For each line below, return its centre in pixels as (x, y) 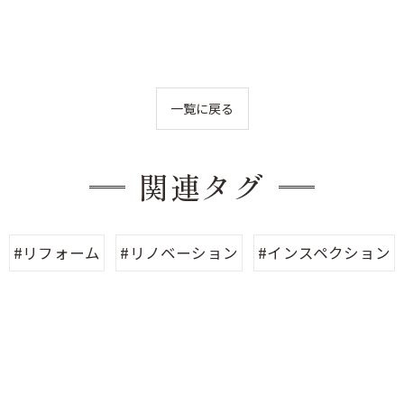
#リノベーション (179, 252)
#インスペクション (325, 252)
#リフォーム (57, 252)
